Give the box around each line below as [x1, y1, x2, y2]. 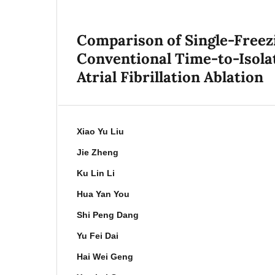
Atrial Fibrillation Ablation [77, 67, 264, 87]
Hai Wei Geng [77, 251, 134, 261]
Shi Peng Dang [77, 209, 139, 220]
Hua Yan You [77, 188, 130, 199]
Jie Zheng [77, 147, 119, 157]
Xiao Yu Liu [77, 126, 125, 136]
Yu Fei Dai [77, 230, 119, 241]
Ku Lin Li [77, 168, 115, 178]
